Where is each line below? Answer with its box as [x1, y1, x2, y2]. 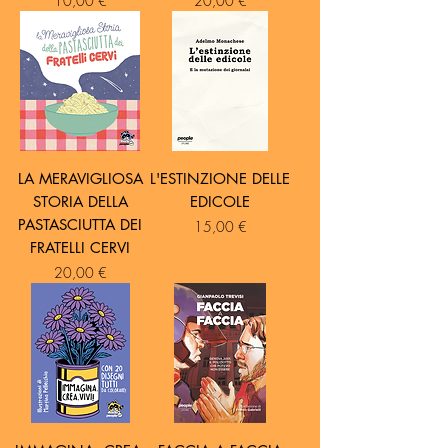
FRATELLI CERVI [30, 238, 130, 258]
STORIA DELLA [32, 192, 128, 212]
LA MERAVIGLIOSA [17, 169, 143, 189]
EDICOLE [190, 192, 250, 212]
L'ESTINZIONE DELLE [150, 169, 290, 189]
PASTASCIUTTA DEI [18, 215, 142, 235]
